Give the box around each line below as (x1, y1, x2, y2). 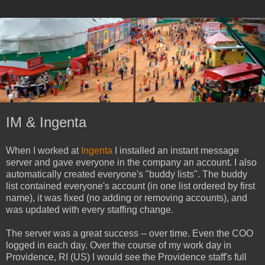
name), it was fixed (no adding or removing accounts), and (6, 193, 247, 203)
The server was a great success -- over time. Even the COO (6, 228, 253, 239)
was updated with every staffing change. (6, 205, 173, 215)
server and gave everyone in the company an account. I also (6, 157, 257, 168)
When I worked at (6, 146, 81, 156)
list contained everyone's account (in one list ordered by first (6, 181, 255, 192)
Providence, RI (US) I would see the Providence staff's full (6, 252, 247, 263)
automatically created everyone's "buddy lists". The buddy (6, 169, 247, 180)
